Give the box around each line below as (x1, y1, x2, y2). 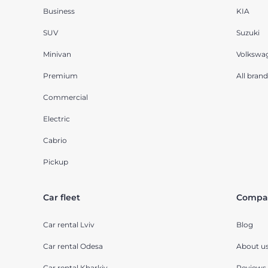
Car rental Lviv (43, 220, 95, 230)
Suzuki (236, 28, 260, 38)
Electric (43, 114, 70, 124)
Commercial (43, 93, 88, 102)
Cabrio (43, 136, 67, 145)
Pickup (43, 157, 68, 167)
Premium (43, 71, 78, 81)
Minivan (43, 50, 71, 59)
